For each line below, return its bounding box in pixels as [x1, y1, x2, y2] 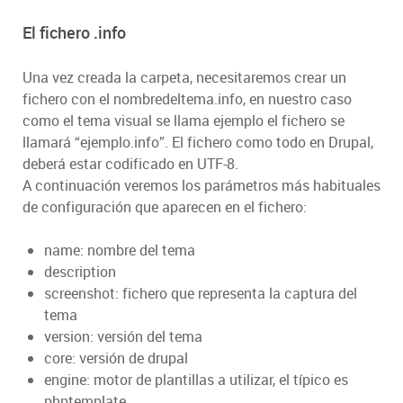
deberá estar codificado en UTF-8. [22, 154, 238, 175]
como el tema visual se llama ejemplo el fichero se [22, 111, 345, 131]
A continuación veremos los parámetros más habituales [22, 175, 381, 196]
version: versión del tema [44, 327, 202, 347]
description [44, 262, 116, 282]
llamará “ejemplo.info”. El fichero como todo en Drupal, [22, 132, 373, 153]
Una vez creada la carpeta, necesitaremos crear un [22, 67, 346, 88]
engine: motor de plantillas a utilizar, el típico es [44, 370, 348, 390]
